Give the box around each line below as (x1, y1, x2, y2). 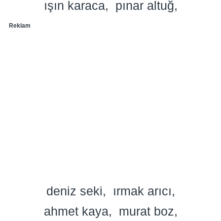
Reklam (9, 22, 31, 29)
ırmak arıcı (112, 184, 172, 198)
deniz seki (46, 184, 103, 198)
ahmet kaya (43, 204, 109, 218)
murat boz (118, 204, 174, 218)
